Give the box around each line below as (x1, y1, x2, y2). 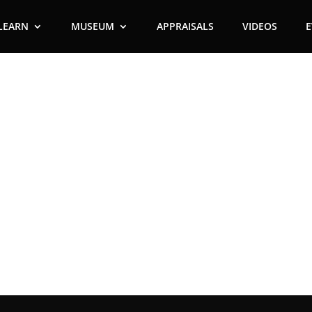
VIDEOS (242, 19, 278, 33)
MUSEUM (71, 19, 115, 33)
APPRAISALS (157, 19, 214, 33)
